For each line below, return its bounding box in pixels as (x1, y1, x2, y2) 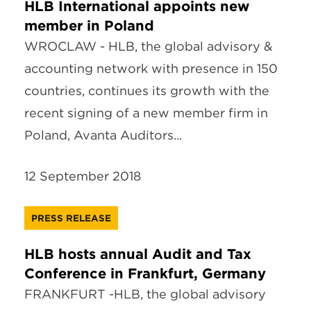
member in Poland (24, 17, 154, 35)
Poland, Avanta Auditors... (24, 128, 182, 143)
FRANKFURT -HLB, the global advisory (24, 286, 266, 301)
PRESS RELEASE (31, 212, 111, 224)
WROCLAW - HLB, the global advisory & (24, 39, 273, 54)
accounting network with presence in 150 (24, 61, 278, 76)
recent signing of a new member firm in (24, 106, 268, 121)
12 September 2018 (24, 169, 141, 184)
